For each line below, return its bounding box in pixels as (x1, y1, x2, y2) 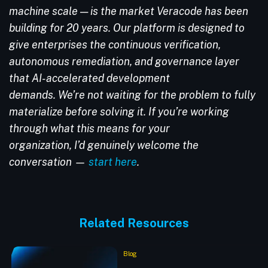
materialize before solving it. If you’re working (9, 105, 229, 118)
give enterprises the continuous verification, (9, 38, 221, 51)
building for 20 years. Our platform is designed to (9, 22, 245, 34)
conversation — (9, 156, 89, 168)
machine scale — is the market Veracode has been (9, 5, 248, 17)
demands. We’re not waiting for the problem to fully (9, 89, 255, 101)
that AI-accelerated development (9, 72, 170, 84)
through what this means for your (9, 122, 170, 135)
